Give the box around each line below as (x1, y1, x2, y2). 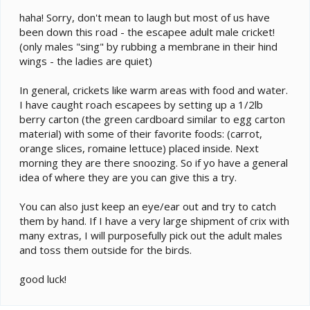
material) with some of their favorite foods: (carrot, (19, 126, 262, 140)
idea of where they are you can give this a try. (19, 170, 237, 184)
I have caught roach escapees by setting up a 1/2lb (19, 97, 263, 111)
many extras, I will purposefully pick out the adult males (19, 228, 282, 242)
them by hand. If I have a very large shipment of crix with (19, 213, 289, 228)
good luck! (19, 271, 66, 286)
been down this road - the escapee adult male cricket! (19, 24, 275, 39)
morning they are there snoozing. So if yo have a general (19, 155, 288, 170)
